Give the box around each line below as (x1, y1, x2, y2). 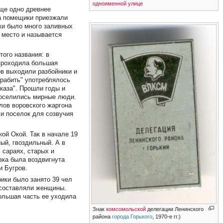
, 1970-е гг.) (152, 213, 181, 220)
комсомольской (106, 206, 146, 212)
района (93, 213, 112, 220)
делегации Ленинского (146, 206, 204, 212)
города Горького (112, 213, 153, 220)
